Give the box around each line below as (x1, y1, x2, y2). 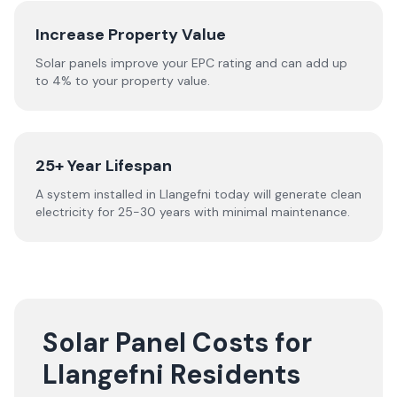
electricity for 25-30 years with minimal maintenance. (35, 204, 350, 220)
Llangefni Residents (43, 357, 300, 392)
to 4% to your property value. (35, 73, 210, 89)
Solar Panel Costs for (43, 325, 312, 360)
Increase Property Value (35, 24, 226, 45)
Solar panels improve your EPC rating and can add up (35, 55, 347, 71)
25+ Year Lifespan (35, 155, 172, 176)
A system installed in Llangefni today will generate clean (35, 186, 362, 202)
